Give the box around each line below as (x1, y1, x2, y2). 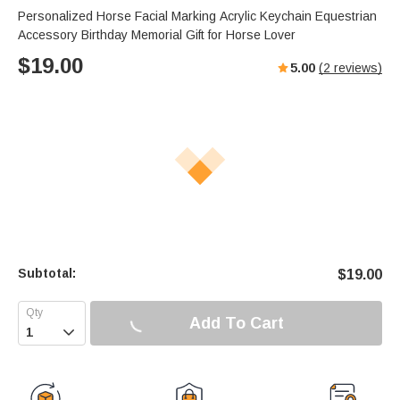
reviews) (330, 61, 382, 76)
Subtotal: (18, 266, 76, 281)
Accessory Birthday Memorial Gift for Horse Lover (18, 28, 296, 43)
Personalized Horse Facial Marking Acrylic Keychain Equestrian (18, 9, 220, 24)
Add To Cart (188, 313, 284, 332)
